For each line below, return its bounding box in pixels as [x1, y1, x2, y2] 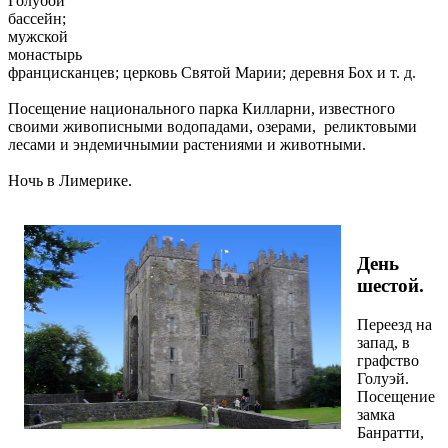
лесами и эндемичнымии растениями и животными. [8, 136, 366, 154]
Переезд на [357, 315, 432, 333]
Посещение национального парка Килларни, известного [8, 100, 395, 118]
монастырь [8, 46, 82, 64]
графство [357, 351, 419, 369]
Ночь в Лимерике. [8, 172, 132, 190]
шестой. [357, 275, 424, 297]
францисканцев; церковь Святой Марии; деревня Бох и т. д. [8, 64, 416, 82]
